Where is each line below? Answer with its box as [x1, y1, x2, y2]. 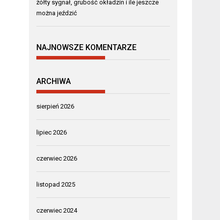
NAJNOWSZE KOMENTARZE [36, 43, 137, 53]
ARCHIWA [36, 76, 71, 86]
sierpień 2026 [36, 102, 75, 110]
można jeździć [36, 9, 78, 17]
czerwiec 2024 [36, 206, 78, 214]
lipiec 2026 [36, 128, 67, 136]
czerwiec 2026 [36, 154, 78, 162]
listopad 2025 [36, 180, 76, 188]
